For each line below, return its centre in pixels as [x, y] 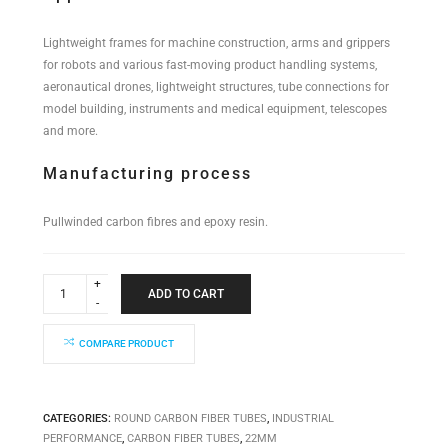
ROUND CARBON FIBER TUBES [190, 418]
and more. [70, 130]
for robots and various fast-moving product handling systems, [209, 64]
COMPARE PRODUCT [126, 343]
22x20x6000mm [85, 321]
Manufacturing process [147, 173]
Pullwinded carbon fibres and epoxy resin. [155, 221]
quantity [63, 335]
